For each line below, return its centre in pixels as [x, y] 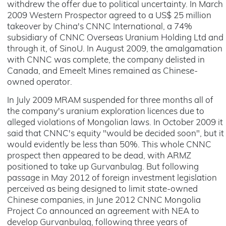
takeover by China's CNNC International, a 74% [100, 27]
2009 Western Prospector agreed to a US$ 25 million [109, 16]
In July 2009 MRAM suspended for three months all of [110, 101]
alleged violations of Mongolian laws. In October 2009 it [115, 123]
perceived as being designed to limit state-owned [102, 189]
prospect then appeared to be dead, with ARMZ [99, 156]
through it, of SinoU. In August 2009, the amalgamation [115, 49]
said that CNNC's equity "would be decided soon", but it [116, 134]
